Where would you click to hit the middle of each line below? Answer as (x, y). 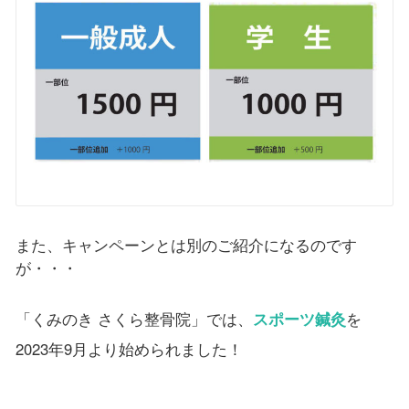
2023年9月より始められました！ (129, 348)
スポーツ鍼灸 (299, 318)
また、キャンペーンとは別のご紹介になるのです (186, 245)
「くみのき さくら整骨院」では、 (134, 318)
